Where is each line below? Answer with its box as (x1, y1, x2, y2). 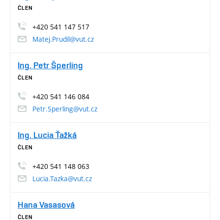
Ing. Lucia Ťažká (18, 129, 77, 140)
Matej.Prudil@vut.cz (32, 34, 94, 44)
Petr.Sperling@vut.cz (32, 104, 97, 113)
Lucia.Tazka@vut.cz (32, 173, 92, 183)
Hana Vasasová (18, 199, 75, 210)
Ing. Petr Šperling (18, 59, 83, 70)
